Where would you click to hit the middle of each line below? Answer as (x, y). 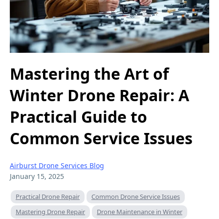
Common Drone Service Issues (136, 196)
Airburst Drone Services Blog (57, 165)
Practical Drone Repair (48, 196)
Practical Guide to (78, 117)
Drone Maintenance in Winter (140, 211)
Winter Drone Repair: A (99, 95)
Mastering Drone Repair (50, 211)
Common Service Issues (101, 138)
